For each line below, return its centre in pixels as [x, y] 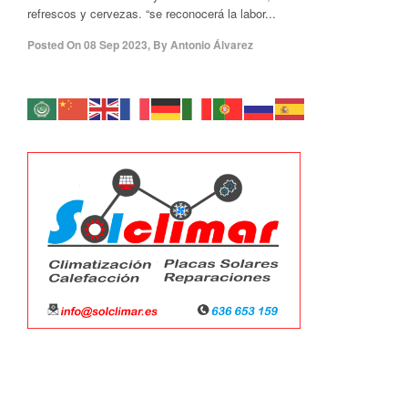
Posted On [54, 45]
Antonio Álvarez [212, 45]
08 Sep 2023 [116, 45]
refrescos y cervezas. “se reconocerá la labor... [152, 13]
